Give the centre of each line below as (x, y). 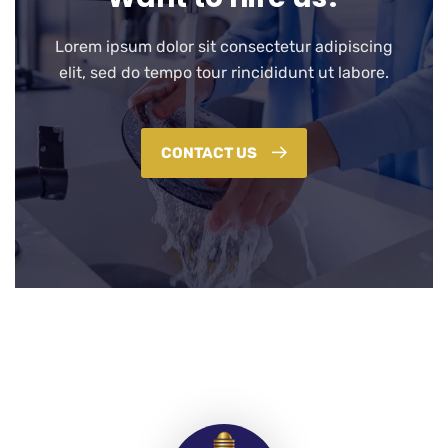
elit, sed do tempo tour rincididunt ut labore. (224, 72)
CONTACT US (210, 153)
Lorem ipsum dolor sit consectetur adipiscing (224, 46)
